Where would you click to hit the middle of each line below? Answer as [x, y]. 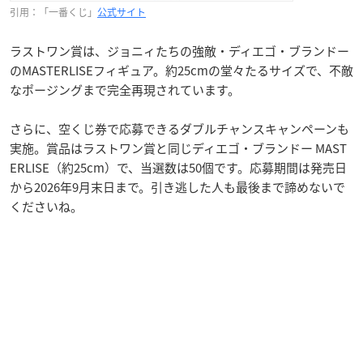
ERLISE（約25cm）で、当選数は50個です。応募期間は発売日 [178, 167]
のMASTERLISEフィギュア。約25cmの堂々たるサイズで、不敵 [181, 70]
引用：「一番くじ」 [53, 12]
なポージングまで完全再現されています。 [125, 90]
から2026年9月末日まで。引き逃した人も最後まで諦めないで [177, 187]
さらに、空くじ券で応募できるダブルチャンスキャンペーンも [179, 128]
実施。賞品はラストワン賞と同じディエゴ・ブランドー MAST [178, 148]
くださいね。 [46, 206]
